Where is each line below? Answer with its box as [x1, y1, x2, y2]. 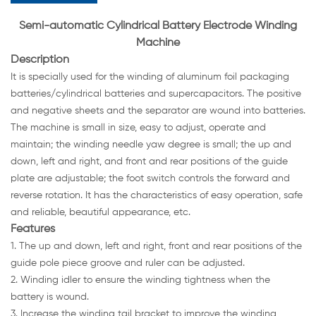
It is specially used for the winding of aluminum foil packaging [11, 72, 289, 83]
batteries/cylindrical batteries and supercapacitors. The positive [11, 89, 301, 99]
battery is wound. [11, 292, 89, 303]
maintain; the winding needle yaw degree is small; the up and [11, 140, 291, 150]
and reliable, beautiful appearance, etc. [11, 207, 190, 218]
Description [11, 54, 69, 66]
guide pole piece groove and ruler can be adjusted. [11, 258, 245, 269]
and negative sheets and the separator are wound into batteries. [11, 106, 305, 116]
